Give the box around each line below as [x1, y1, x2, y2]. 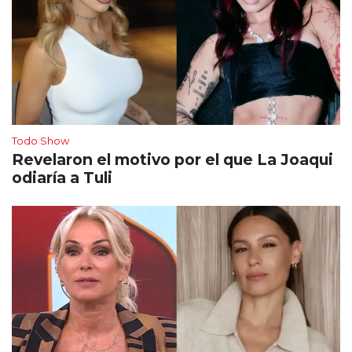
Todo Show [12, 134, 69, 147]
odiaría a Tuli [12, 167, 112, 187]
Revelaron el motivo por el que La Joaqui [12, 149, 333, 169]
